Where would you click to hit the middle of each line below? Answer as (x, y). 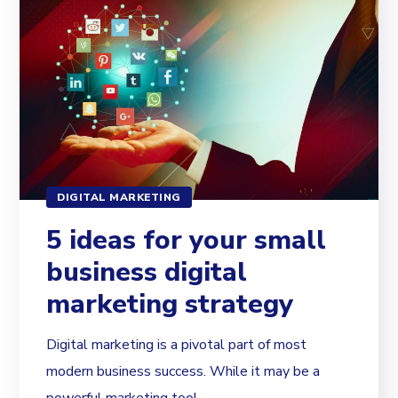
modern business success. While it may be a (183, 372)
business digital (147, 273)
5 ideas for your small (187, 241)
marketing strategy (170, 305)
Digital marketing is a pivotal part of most (177, 345)
